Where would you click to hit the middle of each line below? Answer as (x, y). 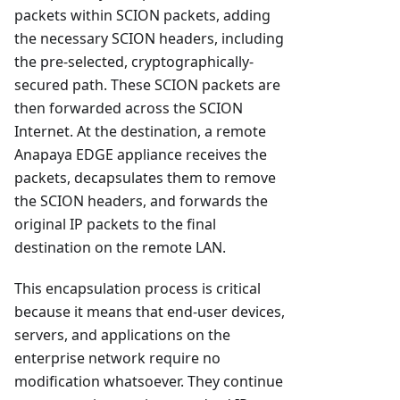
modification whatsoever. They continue (149, 382)
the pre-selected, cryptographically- (134, 62)
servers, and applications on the (122, 335)
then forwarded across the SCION (129, 108)
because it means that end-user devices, (150, 312)
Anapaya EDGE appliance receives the (141, 155)
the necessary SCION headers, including (149, 39)
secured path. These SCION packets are (147, 85)
